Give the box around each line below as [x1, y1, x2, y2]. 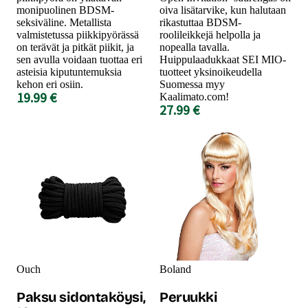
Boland [159, 263, 191, 275]
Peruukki [159, 288, 217, 305]
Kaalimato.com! [159, 90, 229, 102]
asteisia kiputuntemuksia [16, 65, 122, 78]
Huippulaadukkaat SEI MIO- [159, 53, 286, 65]
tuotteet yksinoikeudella [159, 65, 262, 78]
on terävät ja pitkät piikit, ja [16, 41, 134, 53]
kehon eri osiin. [16, 78, 83, 90]
